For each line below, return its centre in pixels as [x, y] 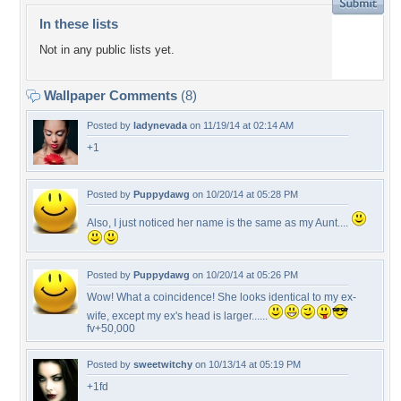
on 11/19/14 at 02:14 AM [240, 125]
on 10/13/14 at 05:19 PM [247, 364]
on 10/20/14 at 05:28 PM [244, 194]
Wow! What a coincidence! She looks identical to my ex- [222, 297]
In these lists [79, 24]
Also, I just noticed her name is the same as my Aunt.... [219, 223]
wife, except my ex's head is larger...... [177, 316]
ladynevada [160, 125]
